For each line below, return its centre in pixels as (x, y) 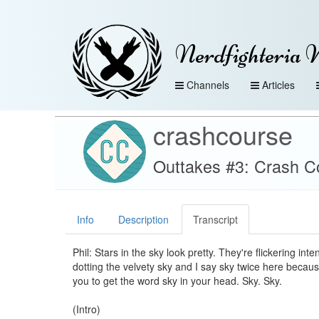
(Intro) (87, 309)
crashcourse (223, 134)
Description (143, 219)
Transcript (215, 219)
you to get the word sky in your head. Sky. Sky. (177, 281)
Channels (208, 85)
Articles (278, 85)
